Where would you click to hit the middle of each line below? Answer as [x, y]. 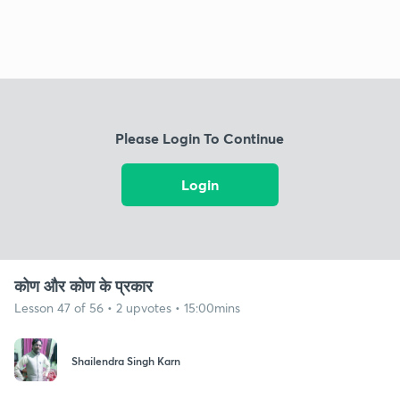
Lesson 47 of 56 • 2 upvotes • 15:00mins [127, 307]
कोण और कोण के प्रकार [83, 285]
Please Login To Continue [200, 138]
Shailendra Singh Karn [126, 361]
